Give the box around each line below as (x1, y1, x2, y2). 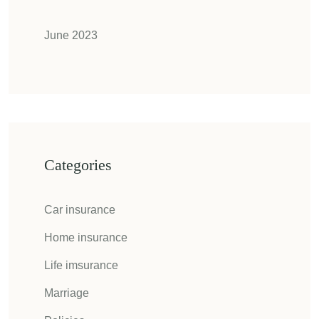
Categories (44, 156, 112, 174)
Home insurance (44, 231, 127, 244)
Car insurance (44, 204, 115, 216)
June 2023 (44, 29, 98, 41)
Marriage (44, 287, 89, 299)
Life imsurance (44, 259, 118, 271)
